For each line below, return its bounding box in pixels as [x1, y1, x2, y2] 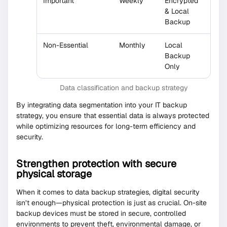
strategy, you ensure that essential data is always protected [16, 111, 209, 121]
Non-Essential [43, 41, 88, 50]
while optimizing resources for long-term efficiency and [16, 122, 196, 131]
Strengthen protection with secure [16, 157, 176, 171]
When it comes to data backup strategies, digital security [16, 187, 200, 197]
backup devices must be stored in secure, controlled [16, 209, 186, 218]
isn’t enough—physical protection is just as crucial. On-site [16, 198, 207, 208]
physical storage [16, 167, 92, 181]
